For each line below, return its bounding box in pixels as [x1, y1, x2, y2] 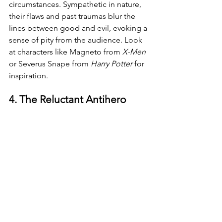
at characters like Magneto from [9, 47, 122, 56]
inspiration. [9, 71, 48, 80]
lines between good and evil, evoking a [9, 23, 149, 33]
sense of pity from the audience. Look [9, 35, 144, 45]
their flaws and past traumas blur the [9, 11, 137, 21]
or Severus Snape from [9, 59, 91, 68]
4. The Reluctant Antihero [9, 93, 126, 106]
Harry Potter [91, 59, 134, 68]
